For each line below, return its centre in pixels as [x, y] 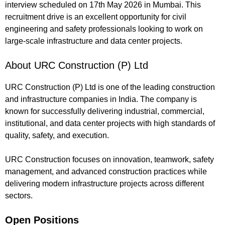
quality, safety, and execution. [57, 135]
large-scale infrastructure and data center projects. [94, 41]
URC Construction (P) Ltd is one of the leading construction [110, 87]
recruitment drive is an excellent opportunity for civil [96, 17]
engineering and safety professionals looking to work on [104, 29]
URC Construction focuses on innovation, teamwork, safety [109, 159]
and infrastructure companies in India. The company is [101, 99]
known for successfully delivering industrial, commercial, [105, 111]
